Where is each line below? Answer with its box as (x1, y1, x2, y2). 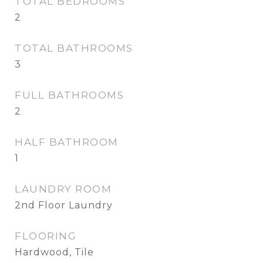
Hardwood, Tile (15, 247, 94, 258)
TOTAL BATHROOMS (15, 42, 133, 54)
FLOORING (15, 230, 76, 242)
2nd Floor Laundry (15, 200, 113, 211)
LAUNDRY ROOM (15, 183, 112, 195)
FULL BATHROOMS (15, 89, 124, 101)
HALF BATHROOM (15, 136, 119, 148)
